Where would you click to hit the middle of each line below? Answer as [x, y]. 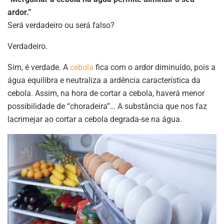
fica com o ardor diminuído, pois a [155, 67]
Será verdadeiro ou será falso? [61, 25]
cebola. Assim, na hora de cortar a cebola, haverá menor [106, 93]
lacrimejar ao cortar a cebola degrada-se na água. [95, 119]
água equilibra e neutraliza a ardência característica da [104, 80]
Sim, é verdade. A [39, 67]
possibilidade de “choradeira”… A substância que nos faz [107, 106]
